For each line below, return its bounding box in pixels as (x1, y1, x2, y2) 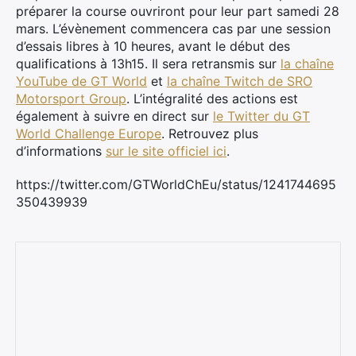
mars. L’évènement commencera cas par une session (16, 21, 331, 37)
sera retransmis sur (162, 56, 281, 72)
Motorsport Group (16, 91, 126, 106)
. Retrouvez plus (161, 126, 258, 141)
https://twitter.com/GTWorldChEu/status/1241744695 (16, 176, 336, 192)
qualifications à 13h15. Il (16, 56, 162, 72)
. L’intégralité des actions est (126, 91, 298, 106)
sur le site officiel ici (106, 143, 226, 159)
